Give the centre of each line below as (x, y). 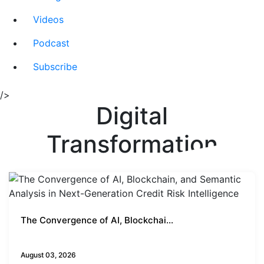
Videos (48, 20)
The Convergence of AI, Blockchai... (97, 220)
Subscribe (55, 67)
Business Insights (58, 238)
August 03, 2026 (48, 255)
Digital (132, 116)
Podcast (51, 43)
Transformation (132, 144)
